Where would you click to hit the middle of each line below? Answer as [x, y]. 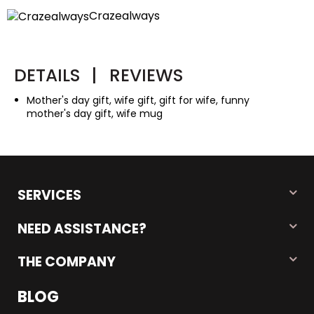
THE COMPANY [67, 262]
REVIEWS [146, 76]
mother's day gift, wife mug [95, 114]
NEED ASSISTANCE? [82, 228]
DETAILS [49, 76]
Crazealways [124, 16]
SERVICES [49, 196]
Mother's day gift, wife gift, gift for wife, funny [138, 101]
